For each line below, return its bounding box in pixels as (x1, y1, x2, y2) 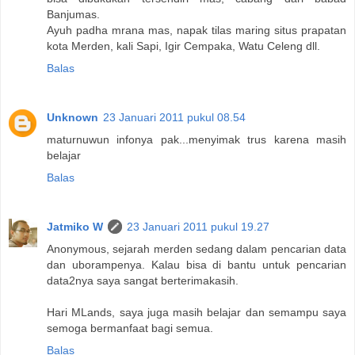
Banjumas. (47, 7, 100, 21)
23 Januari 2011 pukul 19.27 (127, 219, 269, 233)
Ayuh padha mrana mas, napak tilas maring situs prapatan (47, 23, 346, 36)
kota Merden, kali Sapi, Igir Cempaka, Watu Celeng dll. (47, 39, 320, 52)
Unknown (47, 110, 98, 124)
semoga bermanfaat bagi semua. (47, 321, 213, 334)
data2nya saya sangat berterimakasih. (47, 273, 239, 287)
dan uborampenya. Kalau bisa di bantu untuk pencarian (47, 258, 346, 271)
